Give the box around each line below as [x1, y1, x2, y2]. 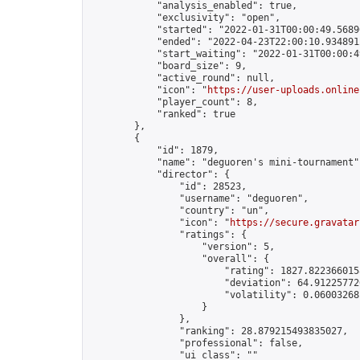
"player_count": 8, [89, 96, 258, 108]
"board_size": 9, [89, 60, 247, 72]
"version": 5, [89, 241, 275, 252]
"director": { [89, 169, 230, 180]
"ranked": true [89, 108, 235, 120]
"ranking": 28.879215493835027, [89, 325, 348, 337]
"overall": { [89, 253, 269, 264]
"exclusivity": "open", [89, 12, 280, 23]
